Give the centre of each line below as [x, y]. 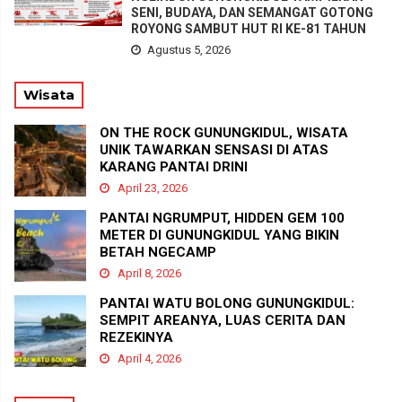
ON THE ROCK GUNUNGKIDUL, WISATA [224, 133]
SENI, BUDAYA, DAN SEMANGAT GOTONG [252, 13]
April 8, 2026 [148, 274]
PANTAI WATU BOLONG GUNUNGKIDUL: [227, 304]
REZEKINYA [136, 338]
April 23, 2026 [151, 188]
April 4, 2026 [148, 359]
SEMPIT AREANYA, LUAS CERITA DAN [223, 321]
